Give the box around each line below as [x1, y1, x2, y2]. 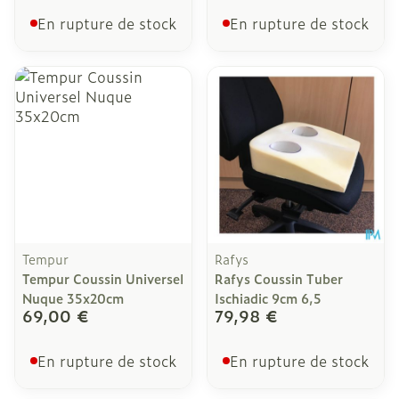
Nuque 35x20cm [22, 289, 124, 307]
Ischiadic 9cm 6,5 [215, 289, 322, 307]
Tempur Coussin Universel [22, 269, 183, 288]
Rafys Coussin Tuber [215, 269, 343, 288]
